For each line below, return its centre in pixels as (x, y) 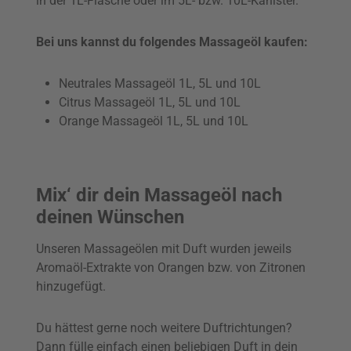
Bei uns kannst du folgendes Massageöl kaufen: (172, 42)
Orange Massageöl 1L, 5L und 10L (153, 121)
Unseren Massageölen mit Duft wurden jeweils (164, 248)
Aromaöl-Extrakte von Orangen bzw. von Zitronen (171, 267)
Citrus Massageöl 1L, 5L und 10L (149, 102)
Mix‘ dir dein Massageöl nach (159, 195)
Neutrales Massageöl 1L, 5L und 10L (159, 83)
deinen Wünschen (110, 217)
